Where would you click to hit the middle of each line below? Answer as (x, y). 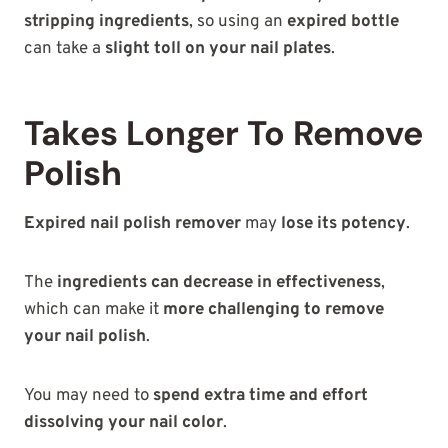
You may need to (88, 396)
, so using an (238, 22)
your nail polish (85, 337)
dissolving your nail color (123, 423)
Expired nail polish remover (132, 224)
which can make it (93, 310)
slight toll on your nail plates (218, 49)
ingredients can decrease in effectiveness (219, 283)
